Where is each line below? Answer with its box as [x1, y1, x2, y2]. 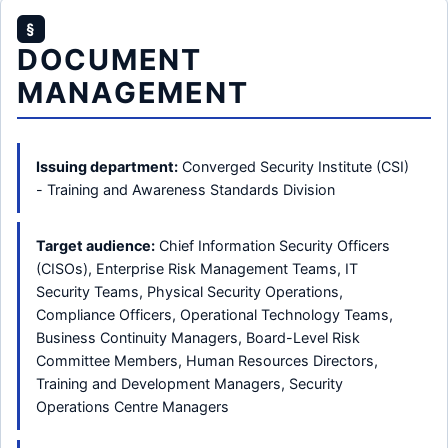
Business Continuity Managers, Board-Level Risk [36, 329, 360, 347]
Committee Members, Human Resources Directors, [36, 352, 378, 370]
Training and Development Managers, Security [36, 375, 343, 393]
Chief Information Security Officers [155, 237, 390, 255]
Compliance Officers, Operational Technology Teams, [36, 306, 393, 324]
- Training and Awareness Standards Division [36, 180, 335, 198]
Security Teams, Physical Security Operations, [36, 283, 343, 301]
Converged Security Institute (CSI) [178, 157, 409, 175]
